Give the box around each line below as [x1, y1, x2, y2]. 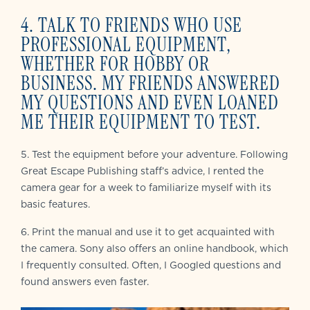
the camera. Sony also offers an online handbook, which [21, 241, 289, 256]
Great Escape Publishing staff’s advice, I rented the [21, 164, 264, 179]
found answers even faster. [21, 275, 149, 289]
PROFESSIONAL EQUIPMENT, [21, 32, 231, 58]
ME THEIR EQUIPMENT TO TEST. [21, 109, 261, 136]
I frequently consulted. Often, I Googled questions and [21, 258, 281, 273]
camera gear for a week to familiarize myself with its [21, 181, 271, 195]
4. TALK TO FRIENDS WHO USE [21, 12, 242, 39]
